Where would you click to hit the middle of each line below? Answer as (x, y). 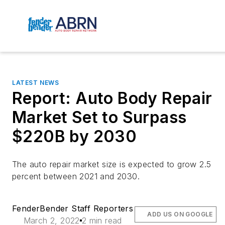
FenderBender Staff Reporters (73, 209)
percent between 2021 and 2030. (76, 177)
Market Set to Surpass (99, 118)
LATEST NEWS (36, 83)
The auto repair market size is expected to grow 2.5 (112, 164)
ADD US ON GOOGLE (180, 214)
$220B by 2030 (75, 137)
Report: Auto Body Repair (112, 98)
